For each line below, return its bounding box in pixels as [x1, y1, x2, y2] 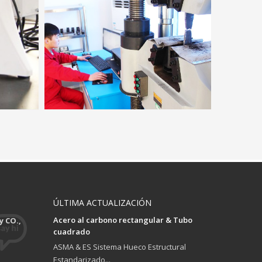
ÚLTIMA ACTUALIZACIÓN [53, 197, 151, 208]
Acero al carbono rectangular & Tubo [53, 215, 192, 225]
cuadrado [53, 226, 90, 237]
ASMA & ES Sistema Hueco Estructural [53, 242, 186, 252]
